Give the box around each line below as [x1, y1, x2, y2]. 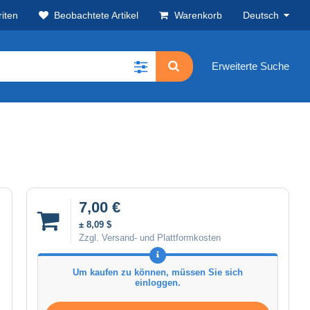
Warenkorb [174, 10, 222, 21]
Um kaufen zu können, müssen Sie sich [73, 266, 243, 277]
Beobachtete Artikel [54, 10, 138, 21]
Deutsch [243, 10, 279, 21]
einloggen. [135, 277, 181, 288]
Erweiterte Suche [212, 60, 289, 73]
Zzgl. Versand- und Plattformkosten [79, 232, 221, 243]
